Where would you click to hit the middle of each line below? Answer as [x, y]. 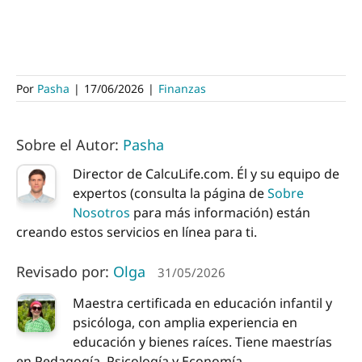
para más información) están [220, 213]
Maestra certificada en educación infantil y [202, 303]
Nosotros [101, 213]
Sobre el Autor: [69, 145]
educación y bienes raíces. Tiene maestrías [202, 342]
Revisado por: [65, 271]
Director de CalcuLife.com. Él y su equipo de [206, 174]
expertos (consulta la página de [170, 194]
